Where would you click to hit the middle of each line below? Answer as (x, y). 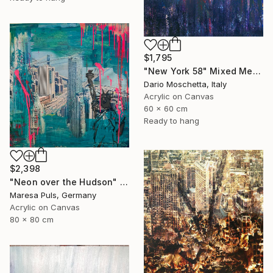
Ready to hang (172, 120)
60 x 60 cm (166, 108)
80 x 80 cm (32, 220)
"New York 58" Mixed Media (257, 71)
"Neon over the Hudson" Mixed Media (124, 182)
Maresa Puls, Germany (53, 195)
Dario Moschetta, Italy (185, 84)
